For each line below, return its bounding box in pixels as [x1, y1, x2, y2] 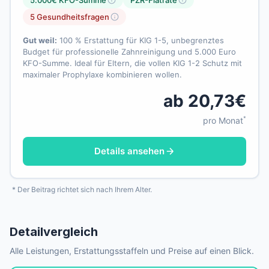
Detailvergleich [10, 225, 98, 240]
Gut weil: [23, 35, 57, 46]
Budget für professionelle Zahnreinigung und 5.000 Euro [23, 47, 236, 57]
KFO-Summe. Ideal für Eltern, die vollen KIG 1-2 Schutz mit [23, 58, 242, 68]
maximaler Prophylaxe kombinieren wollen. [23, 70, 182, 80]
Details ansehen [94, 145, 165, 157]
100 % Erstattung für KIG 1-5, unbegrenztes [57, 35, 224, 46]
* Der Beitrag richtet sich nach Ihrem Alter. [12, 185, 152, 195]
